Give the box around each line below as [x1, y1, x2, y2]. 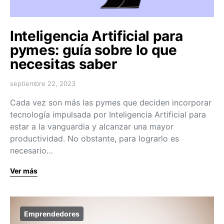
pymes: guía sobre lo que [10, 41, 177, 58]
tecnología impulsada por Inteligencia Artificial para [10, 109, 206, 119]
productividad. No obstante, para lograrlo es [10, 133, 179, 143]
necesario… [10, 145, 53, 155]
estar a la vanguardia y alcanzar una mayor [10, 121, 173, 131]
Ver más [10, 166, 37, 175]
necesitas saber [10, 55, 117, 72]
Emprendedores [24, 209, 79, 218]
